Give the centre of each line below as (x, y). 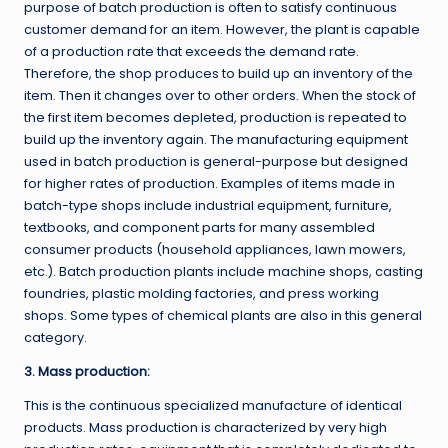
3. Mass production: (87, 372)
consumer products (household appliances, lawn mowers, (215, 250)
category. (55, 338)
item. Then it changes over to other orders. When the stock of (220, 96)
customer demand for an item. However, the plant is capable (222, 30)
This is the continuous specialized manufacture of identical (213, 406)
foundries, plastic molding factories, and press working (201, 294)
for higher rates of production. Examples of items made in (209, 184)
